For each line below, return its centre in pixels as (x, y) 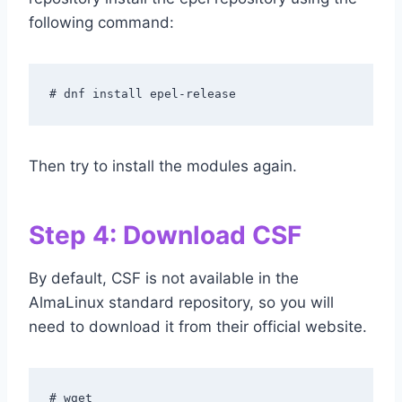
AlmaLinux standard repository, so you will (181, 303)
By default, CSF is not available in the (164, 279)
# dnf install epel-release (142, 93)
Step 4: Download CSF (165, 236)
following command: (101, 23)
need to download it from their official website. (198, 327)
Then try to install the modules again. (163, 166)
